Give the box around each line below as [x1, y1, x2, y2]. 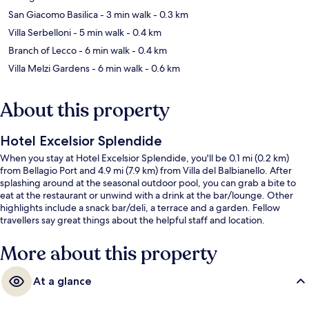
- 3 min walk [98, 8, 151, 21]
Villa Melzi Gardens [8, 62, 90, 75]
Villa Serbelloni [8, 26, 71, 39]
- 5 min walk [71, 26, 124, 39]
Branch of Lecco [8, 44, 77, 57]
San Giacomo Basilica [8, 8, 98, 21]
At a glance [33, 275, 92, 288]
